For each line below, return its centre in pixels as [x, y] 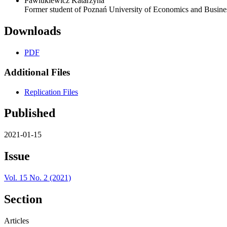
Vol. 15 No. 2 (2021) [37, 178]
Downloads [32, 31]
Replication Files [51, 92]
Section [23, 199]
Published [30, 113]
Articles [16, 220]
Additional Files [37, 72]
